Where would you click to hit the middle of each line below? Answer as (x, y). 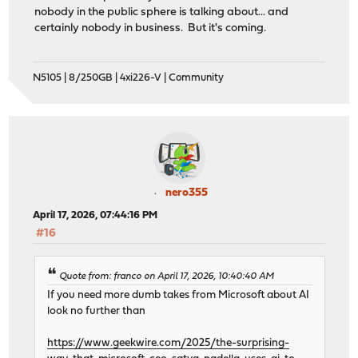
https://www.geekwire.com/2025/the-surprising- (169, 343)
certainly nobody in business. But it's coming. (151, 29)
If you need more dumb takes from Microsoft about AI (179, 295)
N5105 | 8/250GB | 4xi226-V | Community (129, 78)
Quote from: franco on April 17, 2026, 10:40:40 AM (167, 276)
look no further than (97, 311)
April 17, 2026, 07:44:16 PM (95, 216)
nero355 (186, 193)
